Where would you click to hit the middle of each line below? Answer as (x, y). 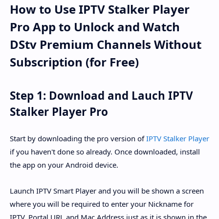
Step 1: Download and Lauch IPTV (101, 95)
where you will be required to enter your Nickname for (102, 204)
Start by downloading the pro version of (78, 139)
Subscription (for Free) (74, 62)
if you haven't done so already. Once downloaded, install (105, 152)
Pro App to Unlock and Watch (95, 27)
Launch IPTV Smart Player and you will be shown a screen (107, 190)
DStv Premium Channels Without (106, 44)
